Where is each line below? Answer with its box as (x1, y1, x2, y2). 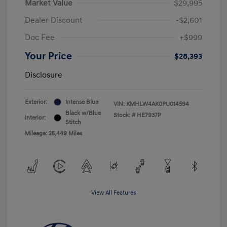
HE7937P (137, 111, 161, 119)
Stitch (65, 118, 81, 126)
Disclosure (25, 69, 62, 80)
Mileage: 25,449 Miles (25, 129, 82, 137)
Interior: (25, 113, 46, 122)
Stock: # (113, 111, 135, 119)
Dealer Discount (25, 15, 83, 25)
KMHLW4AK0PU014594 (126, 100, 189, 108)
